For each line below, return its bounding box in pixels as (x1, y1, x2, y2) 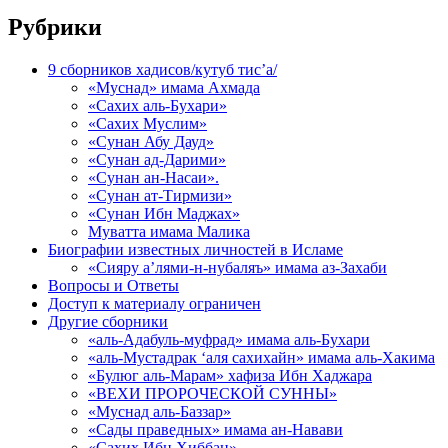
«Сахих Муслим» (88, 114, 207, 132)
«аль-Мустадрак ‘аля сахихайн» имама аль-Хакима (88, 348, 435, 366)
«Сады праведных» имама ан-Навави (88, 420, 343, 438)
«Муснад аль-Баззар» (88, 402, 231, 420)
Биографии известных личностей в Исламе (48, 240, 343, 258)
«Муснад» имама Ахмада (88, 78, 260, 96)
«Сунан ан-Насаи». (88, 168, 219, 186)
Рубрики (8, 14, 102, 40)
